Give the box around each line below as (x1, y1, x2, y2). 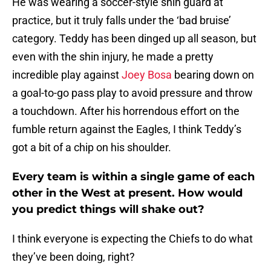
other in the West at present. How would (12, 186, 243, 200)
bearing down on (172, 68, 254, 82)
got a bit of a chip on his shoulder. (12, 141, 171, 154)
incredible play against (12, 68, 122, 82)
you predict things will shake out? (12, 203, 204, 217)
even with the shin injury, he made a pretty (12, 50, 214, 64)
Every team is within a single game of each (12, 170, 255, 184)
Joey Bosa (122, 68, 172, 82)
